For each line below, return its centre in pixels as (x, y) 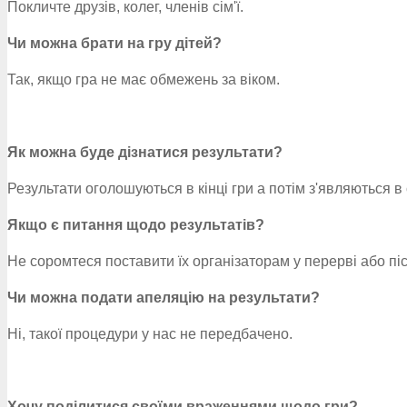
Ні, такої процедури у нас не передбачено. (150, 334)
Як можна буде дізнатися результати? (145, 152)
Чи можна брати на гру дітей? (114, 43)
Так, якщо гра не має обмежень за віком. (144, 79)
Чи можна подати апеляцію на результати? (164, 298)
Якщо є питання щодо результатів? (136, 225)
